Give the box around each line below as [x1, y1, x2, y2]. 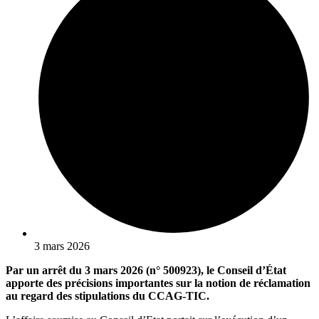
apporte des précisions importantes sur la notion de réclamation [6, 277, 310, 290]
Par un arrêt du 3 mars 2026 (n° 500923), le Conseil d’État [6, 264, 286, 277]
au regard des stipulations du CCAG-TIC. [6, 290, 209, 303]
